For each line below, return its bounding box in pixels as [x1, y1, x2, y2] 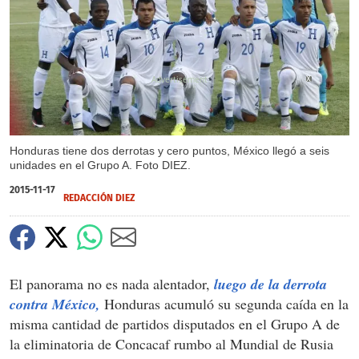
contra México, [10, 293, 100, 314]
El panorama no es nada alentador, [10, 273, 214, 293]
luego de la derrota [214, 273, 327, 294]
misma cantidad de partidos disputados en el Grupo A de [10, 313, 340, 333]
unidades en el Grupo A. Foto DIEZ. [10, 158, 191, 171]
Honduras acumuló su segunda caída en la [100, 293, 349, 313]
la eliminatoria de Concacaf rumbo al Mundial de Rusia [10, 333, 333, 353]
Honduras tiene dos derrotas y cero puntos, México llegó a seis [10, 143, 329, 157]
